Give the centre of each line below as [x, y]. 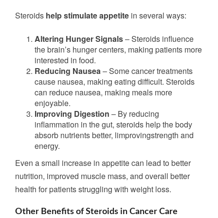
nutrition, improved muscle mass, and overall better [102, 176]
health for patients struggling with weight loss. [93, 189]
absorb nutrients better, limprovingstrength [107, 135]
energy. [47, 146]
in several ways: [158, 15]
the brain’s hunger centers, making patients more [118, 49]
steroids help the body [154, 124]
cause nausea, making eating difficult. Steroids [115, 82]
